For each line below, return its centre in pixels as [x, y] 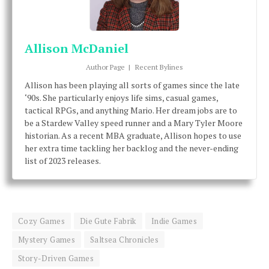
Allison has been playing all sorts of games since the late [132, 85]
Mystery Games [47, 240]
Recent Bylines [159, 67]
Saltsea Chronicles [125, 240]
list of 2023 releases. [63, 161]
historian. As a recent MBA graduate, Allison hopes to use [133, 136]
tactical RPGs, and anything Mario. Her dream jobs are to [131, 110]
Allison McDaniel [77, 49]
